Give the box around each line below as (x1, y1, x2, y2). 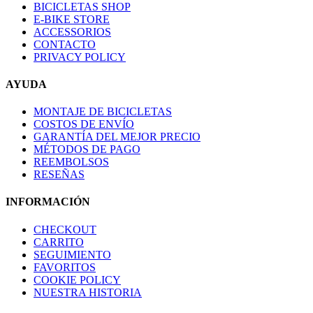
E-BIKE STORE (34, 13, 110, 25)
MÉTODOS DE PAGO (34, 143, 140, 156)
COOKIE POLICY (34, 273, 121, 286)
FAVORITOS (34, 261, 96, 273)
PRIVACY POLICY (34, 50, 126, 63)
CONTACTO (34, 38, 96, 50)
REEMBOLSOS (34, 156, 109, 168)
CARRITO (34, 235, 84, 248)
